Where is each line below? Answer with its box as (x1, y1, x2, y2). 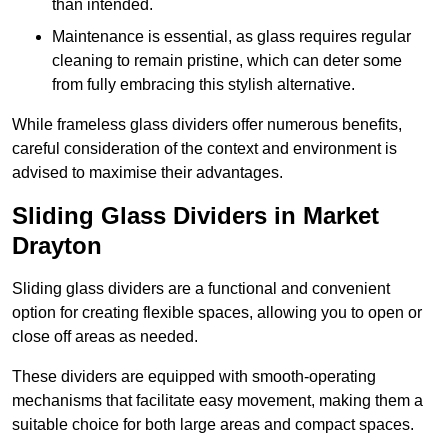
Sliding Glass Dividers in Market (12, 202, 379, 230)
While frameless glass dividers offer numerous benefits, (12, 116, 402, 134)
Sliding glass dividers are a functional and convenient (12, 280, 390, 298)
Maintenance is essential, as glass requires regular (52, 28, 411, 46)
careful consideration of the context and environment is (12, 140, 397, 158)
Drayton (12, 232, 102, 260)
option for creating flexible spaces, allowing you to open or (12, 304, 422, 322)
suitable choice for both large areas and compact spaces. (12, 416, 414, 434)
